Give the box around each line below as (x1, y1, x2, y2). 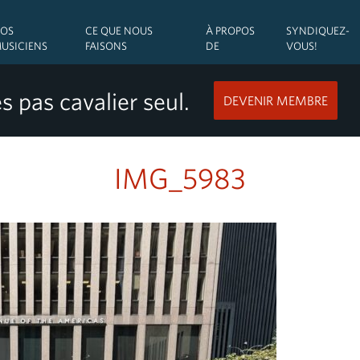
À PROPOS (206, 23, 256, 37)
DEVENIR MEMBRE (223, 93, 329, 108)
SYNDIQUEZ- (285, 23, 350, 37)
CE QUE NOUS (84, 23, 153, 37)
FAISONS (84, 39, 127, 52)
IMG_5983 (114, 161, 246, 194)
